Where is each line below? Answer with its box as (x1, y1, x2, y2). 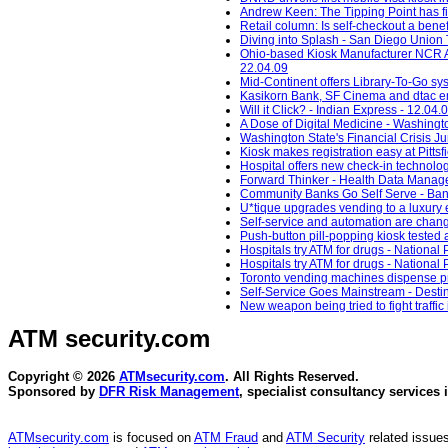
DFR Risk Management (99, 384, 239, 400)
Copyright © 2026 (8, 369, 119, 385)
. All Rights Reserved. (225, 369, 359, 385)
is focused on (109, 430, 194, 446)
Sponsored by (8, 384, 99, 400)
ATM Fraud (194, 430, 258, 446)
